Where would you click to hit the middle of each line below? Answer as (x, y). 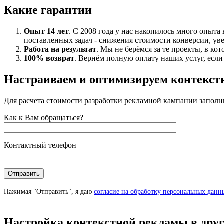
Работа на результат (60, 49)
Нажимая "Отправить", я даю (49, 191)
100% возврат (49, 58)
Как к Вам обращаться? (44, 117)
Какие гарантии (48, 10)
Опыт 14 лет (46, 31)
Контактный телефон (40, 145)
